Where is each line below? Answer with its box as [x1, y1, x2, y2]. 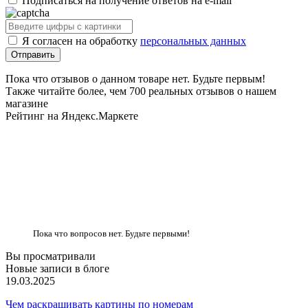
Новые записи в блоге [5, 262, 109, 274]
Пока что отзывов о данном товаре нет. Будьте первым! [5, 72, 265, 85]
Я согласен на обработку [22, 34, 140, 47]
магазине [5, 97, 48, 109]
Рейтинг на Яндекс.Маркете [5, 109, 138, 122]
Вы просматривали [5, 250, 96, 262]
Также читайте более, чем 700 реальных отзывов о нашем [5, 85, 276, 97]
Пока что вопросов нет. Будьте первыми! [33, 228, 190, 239]
